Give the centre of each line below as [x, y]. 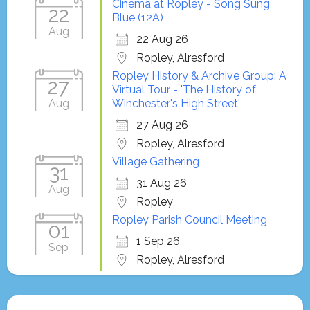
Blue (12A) [137, 18]
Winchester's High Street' [176, 104]
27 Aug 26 [162, 125]
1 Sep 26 [158, 241]
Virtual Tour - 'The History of [184, 90]
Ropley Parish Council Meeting [189, 220]
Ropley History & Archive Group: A [199, 76]
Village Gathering [155, 162]
